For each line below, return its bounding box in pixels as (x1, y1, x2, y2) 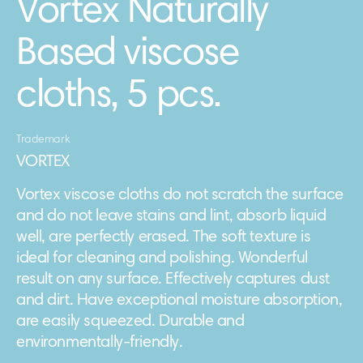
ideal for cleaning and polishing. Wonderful (16, 250, 308, 267)
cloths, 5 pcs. (16, 78, 221, 117)
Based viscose (16, 36, 239, 75)
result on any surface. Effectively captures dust (16, 271, 330, 288)
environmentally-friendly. (16, 335, 183, 351)
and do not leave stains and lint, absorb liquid (16, 208, 327, 224)
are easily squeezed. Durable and (16, 314, 245, 330)
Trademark (16, 135, 70, 146)
